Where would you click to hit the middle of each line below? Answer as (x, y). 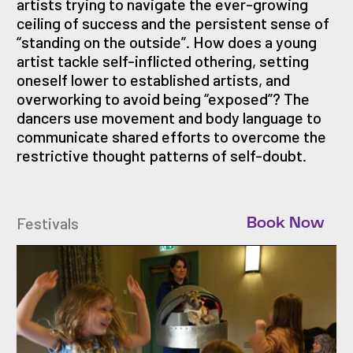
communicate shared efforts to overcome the (171, 136)
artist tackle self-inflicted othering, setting (163, 60)
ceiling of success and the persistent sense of (173, 22)
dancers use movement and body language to (169, 117)
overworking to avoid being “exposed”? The (163, 98)
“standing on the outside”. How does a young (167, 41)
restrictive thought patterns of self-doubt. (162, 155)
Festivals (48, 223)
